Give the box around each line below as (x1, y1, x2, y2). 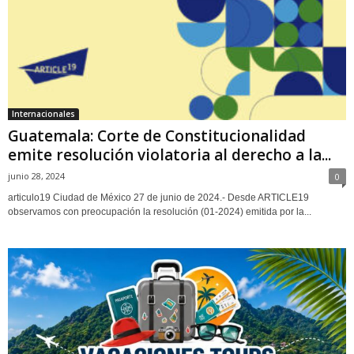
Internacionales (12, 107, 75, 119)
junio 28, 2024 (8, 169, 65, 182)
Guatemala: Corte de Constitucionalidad (8, 125, 306, 146)
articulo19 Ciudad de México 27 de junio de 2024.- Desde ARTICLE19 (8, 191, 309, 203)
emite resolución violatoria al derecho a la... (8, 144, 331, 165)
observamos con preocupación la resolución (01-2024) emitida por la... (8, 205, 311, 217)
